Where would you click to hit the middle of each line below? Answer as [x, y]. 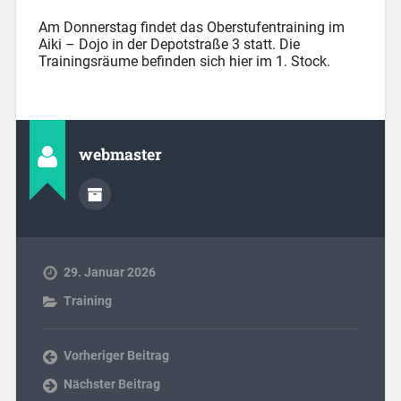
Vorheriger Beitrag [116, 355]
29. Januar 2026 [109, 272]
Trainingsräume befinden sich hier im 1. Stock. [184, 61]
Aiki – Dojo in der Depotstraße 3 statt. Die [169, 44]
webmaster [120, 154]
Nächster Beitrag [111, 384]
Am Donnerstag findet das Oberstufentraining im [191, 27]
